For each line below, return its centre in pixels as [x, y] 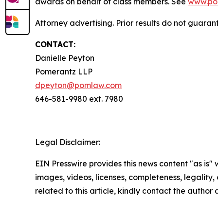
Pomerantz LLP [64, 72]
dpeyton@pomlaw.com [78, 85]
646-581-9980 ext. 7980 [79, 99]
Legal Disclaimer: [68, 142]
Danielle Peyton [65, 58]
